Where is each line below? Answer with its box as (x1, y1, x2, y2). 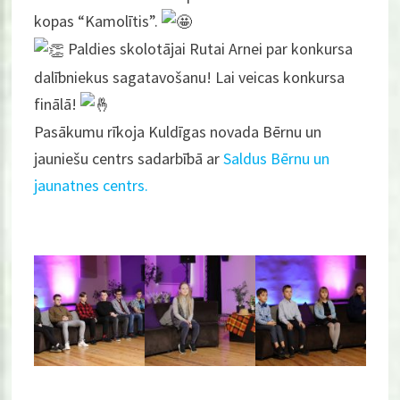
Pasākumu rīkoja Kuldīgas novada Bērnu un (34, 121, 322, 143)
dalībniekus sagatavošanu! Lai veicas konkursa (34, 66, 346, 87)
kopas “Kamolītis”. (34, 10, 162, 31)
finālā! (34, 93, 81, 114)
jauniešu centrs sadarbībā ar (34, 148, 224, 170)
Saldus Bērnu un (223, 148, 330, 170)
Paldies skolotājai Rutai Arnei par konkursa (64, 38, 354, 60)
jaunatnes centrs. (34, 175, 149, 196)
